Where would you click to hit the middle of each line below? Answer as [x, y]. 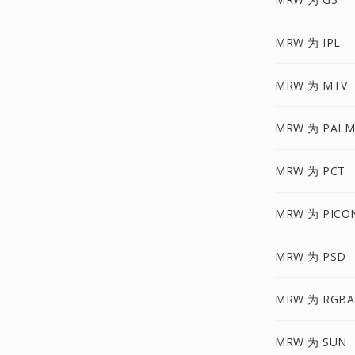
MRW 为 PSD [311, 256]
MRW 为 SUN [311, 342]
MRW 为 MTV [311, 85]
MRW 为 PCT [310, 171]
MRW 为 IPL [308, 42]
